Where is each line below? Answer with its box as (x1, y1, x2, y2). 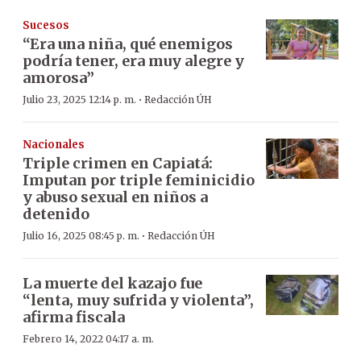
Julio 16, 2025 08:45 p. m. (23, 229, 139, 242)
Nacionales (23, 137, 85, 151)
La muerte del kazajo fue (23, 273, 202, 293)
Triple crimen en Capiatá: (23, 153, 213, 172)
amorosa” (23, 68, 94, 87)
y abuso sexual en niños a (23, 187, 208, 206)
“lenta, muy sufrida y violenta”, (23, 290, 254, 309)
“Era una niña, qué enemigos (23, 34, 233, 53)
